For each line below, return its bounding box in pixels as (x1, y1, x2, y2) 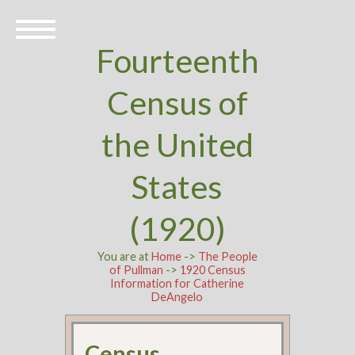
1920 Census (179, 263, 246, 277)
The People (197, 250, 258, 263)
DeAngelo (151, 290, 204, 303)
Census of (106, 83, 248, 122)
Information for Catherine (110, 277, 245, 290)
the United (101, 125, 254, 164)
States (132, 167, 223, 206)
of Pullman (109, 263, 163, 277)
